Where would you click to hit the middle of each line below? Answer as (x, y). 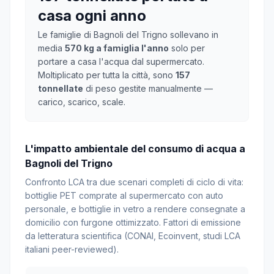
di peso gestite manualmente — (148, 88)
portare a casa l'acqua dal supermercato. (121, 61)
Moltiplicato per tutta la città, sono (107, 75)
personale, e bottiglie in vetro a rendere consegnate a (135, 209)
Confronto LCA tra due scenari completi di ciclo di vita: (134, 182)
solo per (187, 48)
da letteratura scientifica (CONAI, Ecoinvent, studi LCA (133, 236)
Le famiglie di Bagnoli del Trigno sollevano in (128, 35)
